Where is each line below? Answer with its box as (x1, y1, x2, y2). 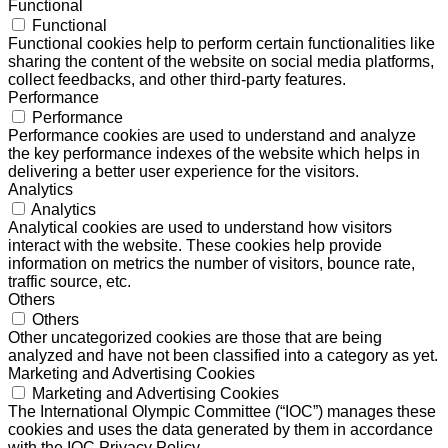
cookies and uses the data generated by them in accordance (8, 420, 433, 438)
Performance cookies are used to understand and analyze (8, 126, 416, 144)
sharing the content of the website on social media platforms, (8, 52, 434, 70)
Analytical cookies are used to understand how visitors (8, 218, 392, 236)
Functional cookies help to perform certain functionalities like (8, 34, 435, 52)
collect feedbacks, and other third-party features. (8, 70, 346, 88)
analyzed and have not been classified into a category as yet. (8, 346, 438, 364)
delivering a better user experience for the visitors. (8, 162, 359, 180)
